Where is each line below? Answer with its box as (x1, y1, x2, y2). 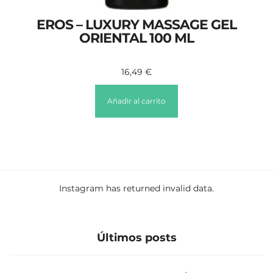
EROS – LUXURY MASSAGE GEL (37, 16, 236, 33)
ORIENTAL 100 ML (79, 29, 194, 46)
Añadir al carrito (107, 96, 166, 105)
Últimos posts (96, 230, 177, 244)
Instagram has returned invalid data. (59, 182, 214, 194)
